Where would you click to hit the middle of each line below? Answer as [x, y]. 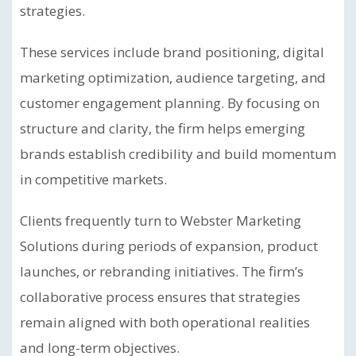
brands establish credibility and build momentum [178, 154]
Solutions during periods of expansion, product [169, 246]
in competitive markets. [93, 179]
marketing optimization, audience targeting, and [173, 77]
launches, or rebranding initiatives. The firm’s [162, 271]
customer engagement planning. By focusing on [170, 103]
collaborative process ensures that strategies [160, 297]
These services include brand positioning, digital [172, 52]
